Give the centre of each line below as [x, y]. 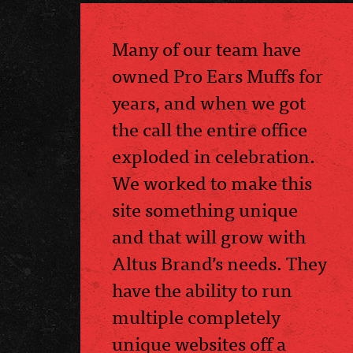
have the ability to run [202, 289]
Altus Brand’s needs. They [219, 262]
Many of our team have [206, 48]
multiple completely [196, 316]
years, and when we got [209, 102]
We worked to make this [212, 182]
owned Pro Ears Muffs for [217, 75]
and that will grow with [209, 236]
